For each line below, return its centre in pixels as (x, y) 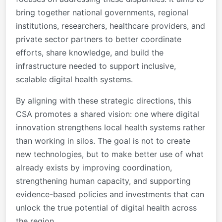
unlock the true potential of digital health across (106, 207)
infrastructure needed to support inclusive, (96, 66)
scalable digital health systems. (74, 79)
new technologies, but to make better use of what (110, 154)
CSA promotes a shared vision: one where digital (108, 114)
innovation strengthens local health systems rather (111, 127)
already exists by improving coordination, (94, 167)
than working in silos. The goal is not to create (103, 140)
